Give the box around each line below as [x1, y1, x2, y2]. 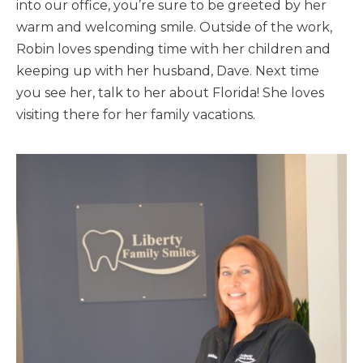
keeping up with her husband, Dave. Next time [16, 63, 319, 79]
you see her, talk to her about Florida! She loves [16, 85, 324, 101]
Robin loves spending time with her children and [16, 41, 331, 58]
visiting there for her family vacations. [16, 107, 255, 123]
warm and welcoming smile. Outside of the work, [16, 19, 332, 36]
